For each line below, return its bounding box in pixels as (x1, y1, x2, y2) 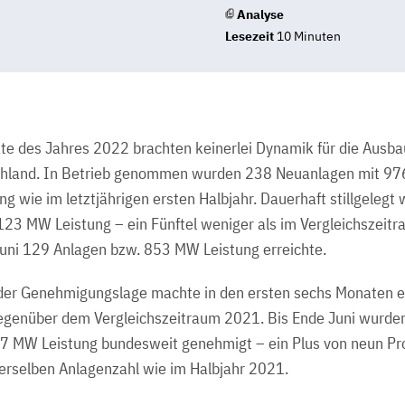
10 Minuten (274, 28, 341, 44)
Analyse (237, 6, 284, 23)
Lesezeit (225, 28, 274, 44)
